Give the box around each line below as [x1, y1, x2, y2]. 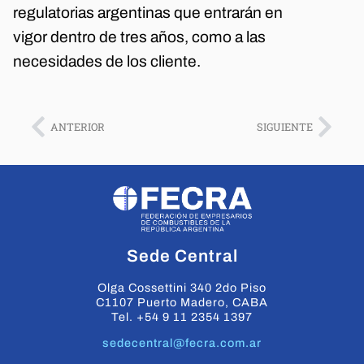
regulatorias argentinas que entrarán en [13, 4, 283, 22]
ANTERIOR [50, 119, 105, 133]
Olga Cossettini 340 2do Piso [97, 281, 266, 295]
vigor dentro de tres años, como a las [13, 28, 266, 46]
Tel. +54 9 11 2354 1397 [111, 310, 253, 324]
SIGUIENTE [257, 119, 313, 133]
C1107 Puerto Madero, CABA [96, 296, 268, 310]
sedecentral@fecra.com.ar [102, 336, 262, 349]
